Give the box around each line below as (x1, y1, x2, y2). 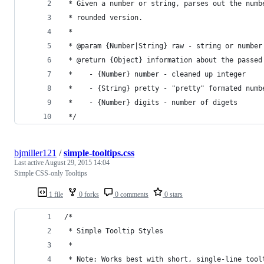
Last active (14, 158, 45, 167)
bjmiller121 (14, 147, 57, 158)
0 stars (163, 190, 183, 199)
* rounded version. (64, 13, 143, 22)
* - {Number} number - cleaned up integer (64, 70, 246, 78)
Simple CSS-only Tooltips (14, 169, 87, 177)
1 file (47, 190, 63, 199)
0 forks (77, 190, 99, 199)
